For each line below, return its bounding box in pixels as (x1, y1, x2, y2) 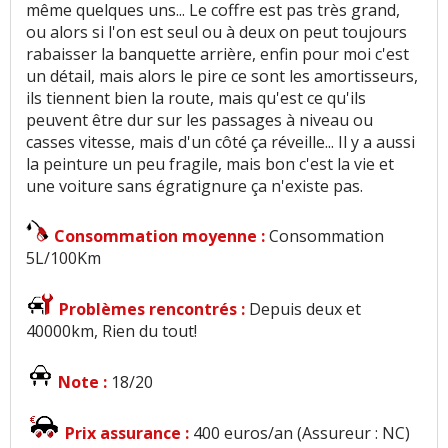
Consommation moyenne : (54, 225, 269, 248)
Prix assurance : (65, 422, 193, 445)
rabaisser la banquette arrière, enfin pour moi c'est (26, 43, 409, 66)
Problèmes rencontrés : (59, 298, 249, 321)
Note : (58, 371, 111, 394)
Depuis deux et (249, 298, 361, 321)
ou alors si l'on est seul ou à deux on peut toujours (26, 21, 407, 44)
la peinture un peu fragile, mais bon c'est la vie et (26, 153, 394, 176)
